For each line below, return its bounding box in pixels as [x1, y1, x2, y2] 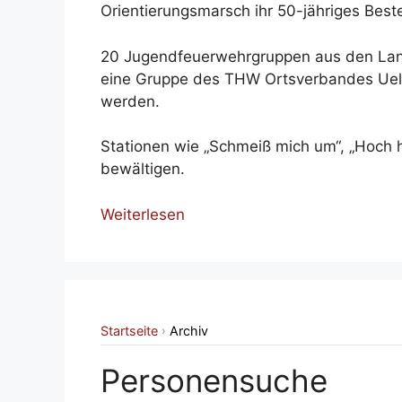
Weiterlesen [100, 205, 185, 223]
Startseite [100, 322, 158, 338]
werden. [100, 92, 160, 110]
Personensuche [100, 361, 328, 399]
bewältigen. [100, 160, 185, 179]
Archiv [169, 322, 208, 338]
